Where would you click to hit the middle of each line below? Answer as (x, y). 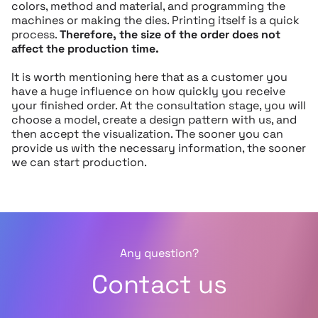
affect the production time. (85, 49)
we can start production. (79, 163)
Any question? (159, 253)
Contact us (159, 285)
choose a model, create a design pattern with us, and (154, 120)
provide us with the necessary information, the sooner (159, 148)
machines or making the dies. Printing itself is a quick (155, 21)
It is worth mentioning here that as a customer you (149, 77)
